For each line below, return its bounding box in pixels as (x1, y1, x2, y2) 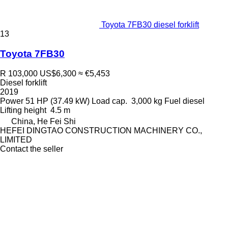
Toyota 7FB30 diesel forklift (101, 20, 199, 30)
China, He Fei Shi (11, 117, 76, 126)
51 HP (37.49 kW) (25, 96, 90, 105)
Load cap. (92, 96, 127, 105)
